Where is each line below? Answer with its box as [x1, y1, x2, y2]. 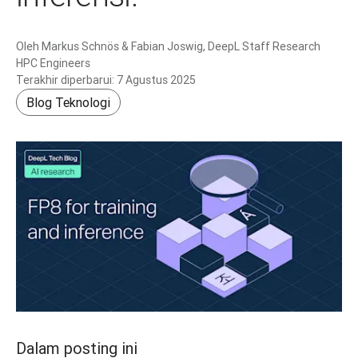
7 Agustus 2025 [117, 73, 196, 87]
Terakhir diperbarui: [16, 73, 114, 87]
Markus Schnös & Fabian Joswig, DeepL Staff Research [42, 39, 320, 54]
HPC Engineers [16, 56, 90, 70]
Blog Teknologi [26, 94, 110, 110]
